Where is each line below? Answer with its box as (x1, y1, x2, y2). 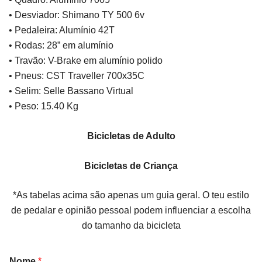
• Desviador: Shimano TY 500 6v (9, 10, 144, 20)
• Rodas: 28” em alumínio (9, 40, 113, 50)
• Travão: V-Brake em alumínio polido (9, 56, 163, 65)
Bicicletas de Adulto (87, 131, 175, 141)
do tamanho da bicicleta (81, 220, 181, 230)
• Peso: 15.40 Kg (9, 101, 78, 111)
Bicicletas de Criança (84, 161, 178, 171)
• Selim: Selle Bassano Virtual (9, 86, 133, 96)
